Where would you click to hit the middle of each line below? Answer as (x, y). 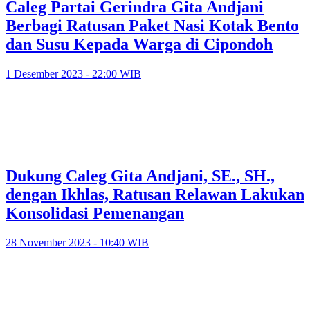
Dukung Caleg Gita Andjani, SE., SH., (140, 175)
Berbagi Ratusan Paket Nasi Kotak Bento (152, 26)
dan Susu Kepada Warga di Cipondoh (139, 45)
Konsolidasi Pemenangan (95, 213)
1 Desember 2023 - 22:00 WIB (73, 74)
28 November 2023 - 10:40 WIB (77, 242)
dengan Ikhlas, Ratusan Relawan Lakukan (155, 194)
